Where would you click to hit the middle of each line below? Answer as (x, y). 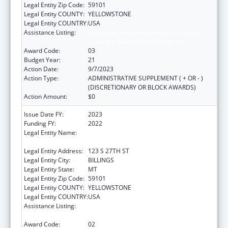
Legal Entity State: (49, 169)
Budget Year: (42, 60)
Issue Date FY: (44, 114)
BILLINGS (101, 160)
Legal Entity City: (47, 160)
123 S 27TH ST (109, 151)
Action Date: (41, 69)
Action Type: (41, 78)
